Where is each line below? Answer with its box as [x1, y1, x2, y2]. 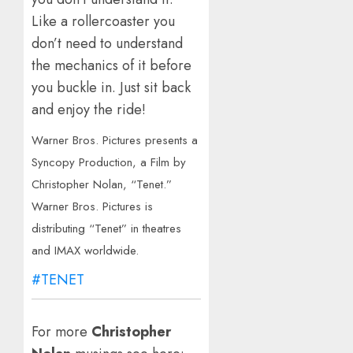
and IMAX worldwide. [32, 241, 139, 259]
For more [32, 321, 91, 342]
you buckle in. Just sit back [32, 76, 191, 98]
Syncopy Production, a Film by [32, 153, 186, 171]
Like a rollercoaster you [32, 10, 175, 32]
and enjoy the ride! [32, 98, 146, 120]
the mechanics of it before [32, 54, 191, 76]
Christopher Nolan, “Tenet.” [32, 175, 172, 193]
